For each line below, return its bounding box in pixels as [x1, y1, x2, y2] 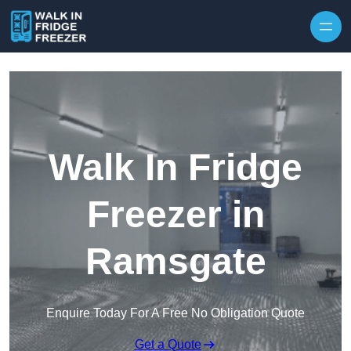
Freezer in [86, 194, 265, 236]
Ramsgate [85, 241, 266, 283]
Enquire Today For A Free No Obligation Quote [46, 306, 305, 320]
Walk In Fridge [49, 147, 302, 189]
